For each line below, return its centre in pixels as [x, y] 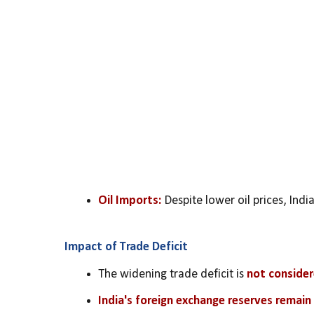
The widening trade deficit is [172, 274]
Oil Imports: [130, 200]
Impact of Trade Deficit [126, 247]
